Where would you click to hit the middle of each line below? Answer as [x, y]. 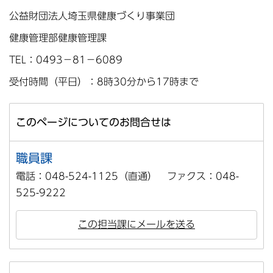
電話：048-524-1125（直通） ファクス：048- [127, 176]
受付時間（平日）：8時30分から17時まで [104, 81]
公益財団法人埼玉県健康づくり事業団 [92, 16]
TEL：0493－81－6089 [66, 59]
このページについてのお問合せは [94, 122]
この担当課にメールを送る [136, 225]
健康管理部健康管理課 [58, 37]
